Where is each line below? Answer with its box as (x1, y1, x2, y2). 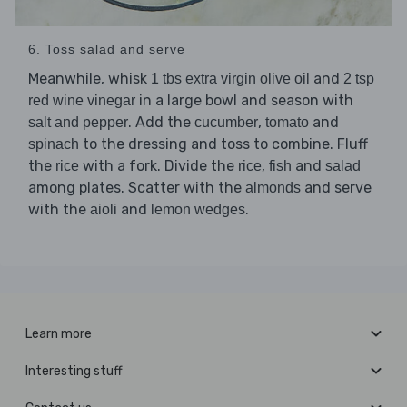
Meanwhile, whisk (28, 69, 151, 87)
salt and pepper (28, 114, 128, 130)
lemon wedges (151, 201, 245, 217)
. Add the (128, 113, 194, 131)
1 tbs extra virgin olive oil (151, 70, 310, 86)
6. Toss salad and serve (28, 41, 185, 56)
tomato (265, 114, 309, 130)
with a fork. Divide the (79, 156, 238, 174)
